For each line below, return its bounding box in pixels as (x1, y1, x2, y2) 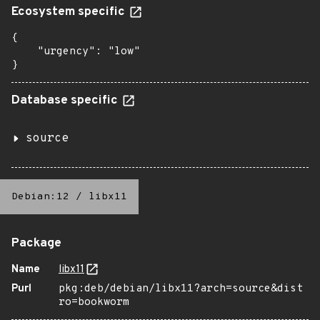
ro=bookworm (59, 296, 129, 309)
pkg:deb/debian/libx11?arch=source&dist (59, 282, 303, 296)
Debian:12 (11, 191, 69, 203)
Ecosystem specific (11, 4, 128, 20)
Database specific (11, 93, 121, 109)
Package (11, 236, 61, 251)
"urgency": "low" (11, 45, 140, 59)
